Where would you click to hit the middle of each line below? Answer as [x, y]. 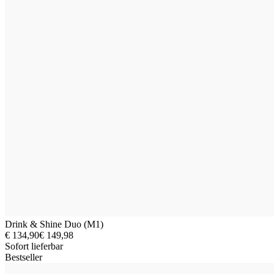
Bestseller [24, 257]
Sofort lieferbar [34, 246]
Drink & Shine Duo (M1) [54, 224]
